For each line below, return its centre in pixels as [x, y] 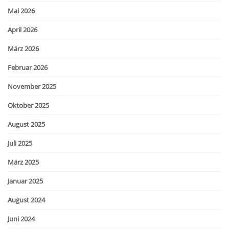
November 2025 [32, 86]
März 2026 [23, 48]
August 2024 [26, 200]
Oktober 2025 [28, 105]
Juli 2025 [20, 143]
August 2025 [26, 124]
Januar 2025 [25, 181]
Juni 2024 [21, 219]
